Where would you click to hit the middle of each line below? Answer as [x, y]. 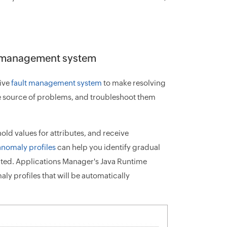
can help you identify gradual [108, 147]
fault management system [56, 83]
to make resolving [134, 83]
